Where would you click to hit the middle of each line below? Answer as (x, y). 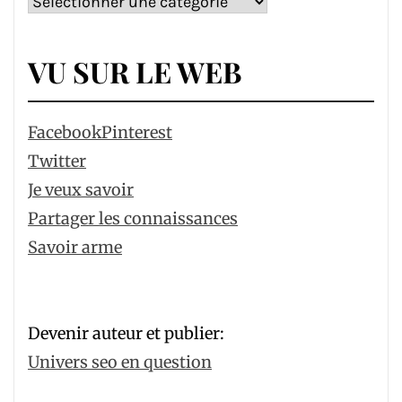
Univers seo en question (120, 362)
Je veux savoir (81, 190)
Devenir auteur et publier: (126, 333)
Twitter (57, 161)
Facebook (65, 132)
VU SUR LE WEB (135, 71)
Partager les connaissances (133, 218)
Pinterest (137, 132)
